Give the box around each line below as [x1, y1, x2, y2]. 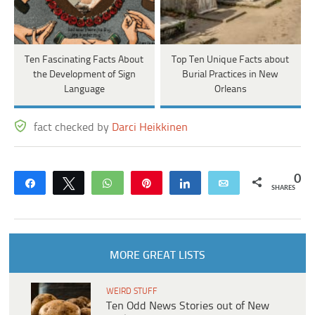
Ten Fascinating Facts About [25, 54, 144, 65]
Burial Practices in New [182, 69, 279, 80]
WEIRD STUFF [106, 286, 157, 296]
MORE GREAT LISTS [109, 249, 205, 262]
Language [63, 84, 105, 95]
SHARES [271, 184, 295, 191]
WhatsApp [122, 177, 169, 188]
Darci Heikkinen [112, 121, 188, 134]
